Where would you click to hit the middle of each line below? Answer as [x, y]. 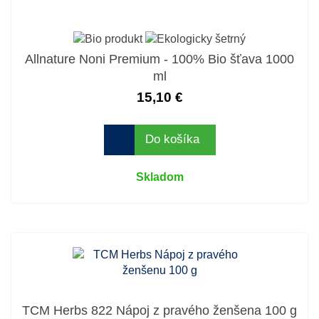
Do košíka [172, 140]
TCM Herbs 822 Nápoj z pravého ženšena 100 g [159, 310]
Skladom [159, 177]
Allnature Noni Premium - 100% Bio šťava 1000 [159, 59]
